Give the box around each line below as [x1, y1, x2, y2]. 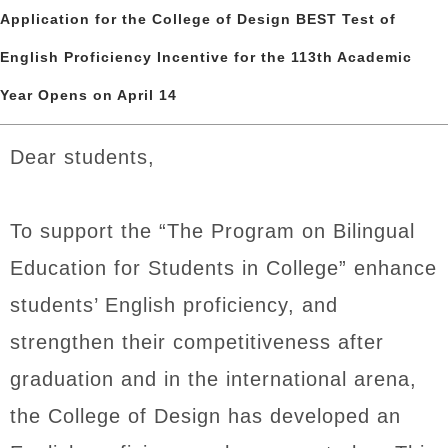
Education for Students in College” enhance [10, 257, 437, 279]
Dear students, [10, 146, 155, 168]
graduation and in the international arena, [10, 368, 417, 390]
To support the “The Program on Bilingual [10, 220, 415, 242]
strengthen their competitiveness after [10, 331, 384, 353]
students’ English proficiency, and [10, 294, 338, 316]
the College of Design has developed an [10, 405, 401, 427]
